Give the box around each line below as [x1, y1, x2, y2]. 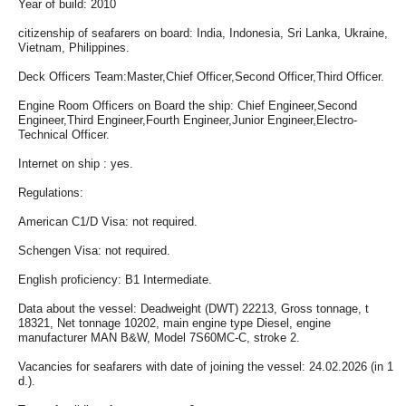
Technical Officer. [18, 128, 110, 141]
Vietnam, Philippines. [18, 41, 130, 54]
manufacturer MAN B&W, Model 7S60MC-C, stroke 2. [18, 331, 300, 344]
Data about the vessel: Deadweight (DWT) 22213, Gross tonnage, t [18, 302, 369, 315]
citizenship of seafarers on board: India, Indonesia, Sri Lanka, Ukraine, [18, 26, 388, 40]
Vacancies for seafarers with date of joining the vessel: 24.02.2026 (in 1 [18, 360, 393, 373]
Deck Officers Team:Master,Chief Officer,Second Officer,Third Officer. [18, 70, 384, 83]
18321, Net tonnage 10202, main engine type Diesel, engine [18, 316, 331, 330]
